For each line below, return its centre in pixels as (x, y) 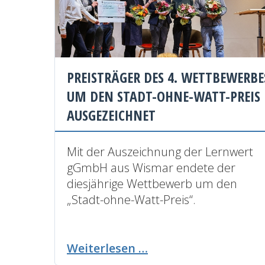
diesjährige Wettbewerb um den (152, 183)
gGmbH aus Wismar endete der (151, 167)
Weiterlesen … (107, 248)
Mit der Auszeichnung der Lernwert (160, 151)
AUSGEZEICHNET (111, 115)
